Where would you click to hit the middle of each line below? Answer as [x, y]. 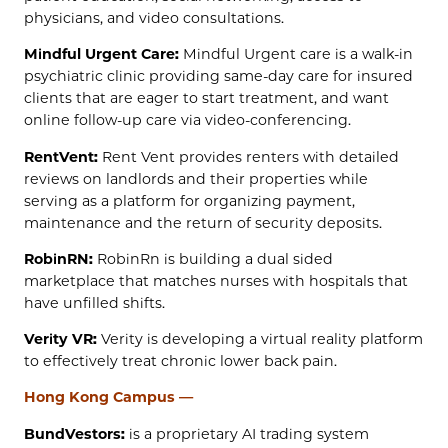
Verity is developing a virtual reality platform [260, 339]
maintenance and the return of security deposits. [203, 222]
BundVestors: [74, 433]
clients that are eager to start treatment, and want [206, 98]
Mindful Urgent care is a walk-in [296, 54]
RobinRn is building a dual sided [213, 258]
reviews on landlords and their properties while [196, 178]
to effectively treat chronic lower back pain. [180, 361]
